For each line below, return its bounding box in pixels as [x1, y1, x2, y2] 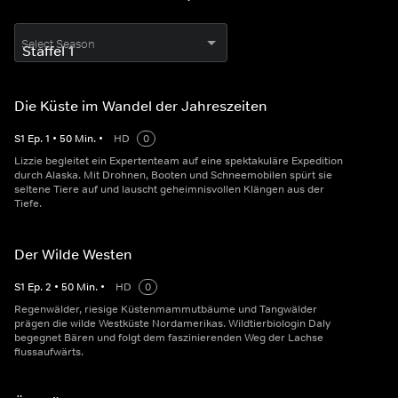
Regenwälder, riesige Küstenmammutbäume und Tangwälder [14, 302, 317, 316]
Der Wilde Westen [14, 245, 132, 263]
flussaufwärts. [14, 345, 84, 359]
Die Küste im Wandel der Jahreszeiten [14, 97, 267, 115]
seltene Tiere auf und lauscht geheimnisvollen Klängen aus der [14, 182, 324, 196]
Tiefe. [14, 196, 42, 211]
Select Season [21, 36, 95, 52]
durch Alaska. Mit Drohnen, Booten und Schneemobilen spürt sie [14, 168, 332, 182]
